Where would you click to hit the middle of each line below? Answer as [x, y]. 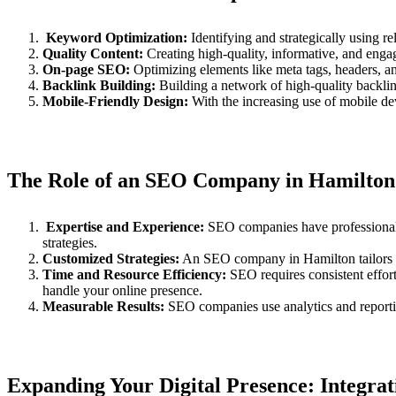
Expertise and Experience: [125, 226]
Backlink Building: [99, 85]
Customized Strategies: [111, 258]
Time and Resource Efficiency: [134, 274]
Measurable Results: [103, 306]
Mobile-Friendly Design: [115, 101]
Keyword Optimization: [117, 37]
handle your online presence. [122, 290]
